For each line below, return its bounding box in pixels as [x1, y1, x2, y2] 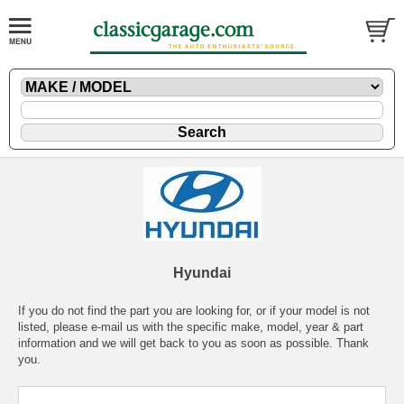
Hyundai [173, 265, 231, 281]
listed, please [18, 320, 91, 335]
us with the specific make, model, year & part [123, 320, 363, 335]
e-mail [91, 320, 123, 335]
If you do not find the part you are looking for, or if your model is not [18, 304, 370, 318]
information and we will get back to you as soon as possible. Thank [18, 336, 369, 351]
